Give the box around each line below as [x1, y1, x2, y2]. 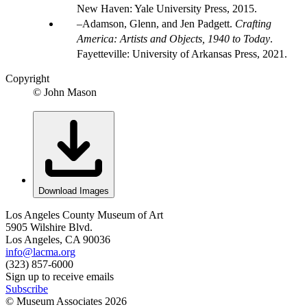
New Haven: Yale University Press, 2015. [77, 3, 257, 15]
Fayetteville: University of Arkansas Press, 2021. [77, 48, 287, 60]
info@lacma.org [5, 246, 75, 258]
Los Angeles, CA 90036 [5, 234, 110, 246]
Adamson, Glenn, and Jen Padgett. [82, 18, 235, 30]
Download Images [38, 186, 109, 197]
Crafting [235, 18, 271, 30]
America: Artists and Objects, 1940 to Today [77, 33, 270, 45]
